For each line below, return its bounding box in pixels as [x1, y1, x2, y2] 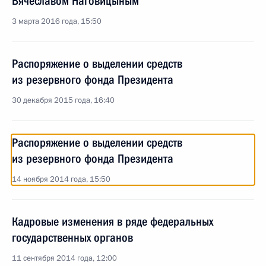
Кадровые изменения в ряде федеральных [12, 214, 213, 229]
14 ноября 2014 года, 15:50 [12, 174, 110, 185]
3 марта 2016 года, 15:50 [12, 16, 102, 27]
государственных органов [12, 230, 133, 245]
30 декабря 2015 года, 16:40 [12, 95, 115, 106]
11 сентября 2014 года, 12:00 [12, 253, 117, 264]
